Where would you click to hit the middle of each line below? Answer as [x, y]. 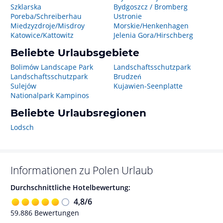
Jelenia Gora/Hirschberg [153, 35]
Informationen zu [52, 170]
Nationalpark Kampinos [50, 95]
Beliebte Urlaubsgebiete [75, 53]
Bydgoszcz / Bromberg [150, 7]
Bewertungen [56, 213]
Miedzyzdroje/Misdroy [48, 26]
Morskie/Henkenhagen [151, 26]
